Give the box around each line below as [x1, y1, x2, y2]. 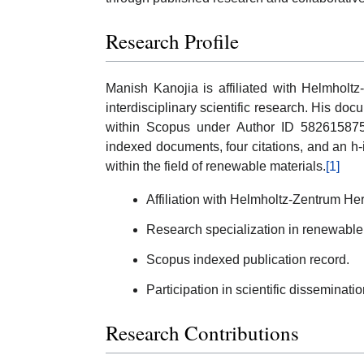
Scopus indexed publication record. [146, 252, 349, 266]
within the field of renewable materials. [106, 159, 326, 174]
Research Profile [106, 28, 239, 55]
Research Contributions [106, 319, 299, 347]
